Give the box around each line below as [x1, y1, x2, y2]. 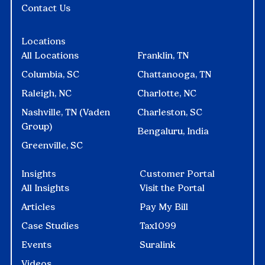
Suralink [140, 239, 176, 251]
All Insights [21, 182, 69, 194]
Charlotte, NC [137, 88, 196, 99]
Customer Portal [140, 168, 215, 180]
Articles [21, 201, 55, 213]
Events [21, 239, 51, 251]
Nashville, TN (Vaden [21, 106, 110, 118]
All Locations [21, 50, 79, 62]
